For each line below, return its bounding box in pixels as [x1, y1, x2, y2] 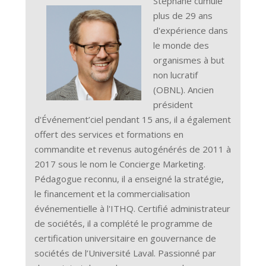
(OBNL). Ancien [153, 84, 214, 96]
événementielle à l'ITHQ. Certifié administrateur [34, 202, 231, 215]
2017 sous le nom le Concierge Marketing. [34, 158, 206, 170]
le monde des [153, 39, 210, 52]
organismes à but [153, 54, 225, 66]
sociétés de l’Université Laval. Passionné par [34, 247, 217, 259]
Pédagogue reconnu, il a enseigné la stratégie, [34, 173, 224, 185]
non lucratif [153, 69, 198, 81]
